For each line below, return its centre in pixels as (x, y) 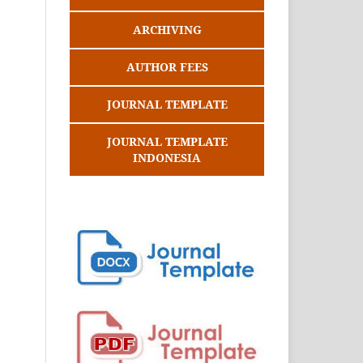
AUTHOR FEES (167, 66)
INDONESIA (167, 157)
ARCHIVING (167, 29)
